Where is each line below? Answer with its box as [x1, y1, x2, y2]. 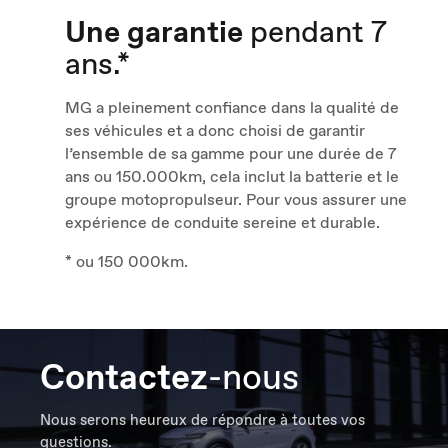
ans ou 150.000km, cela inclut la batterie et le [65, 166, 399, 188]
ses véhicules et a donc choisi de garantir [65, 120, 365, 142]
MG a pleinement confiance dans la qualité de [65, 97, 399, 119]
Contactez [40, 353, 208, 401]
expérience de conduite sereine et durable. [65, 212, 380, 234]
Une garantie [65, 12, 250, 52]
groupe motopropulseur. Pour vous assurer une [65, 189, 407, 211]
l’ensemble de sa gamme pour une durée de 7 [65, 143, 397, 165]
